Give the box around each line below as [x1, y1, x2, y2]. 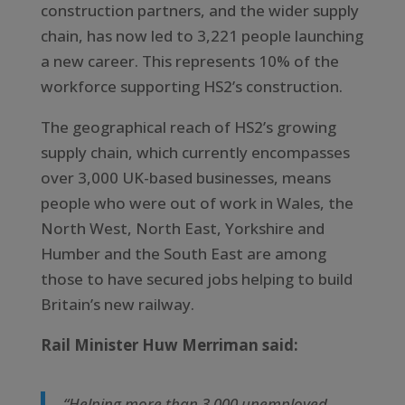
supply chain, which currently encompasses [40, 141, 350, 163]
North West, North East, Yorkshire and [40, 217, 325, 239]
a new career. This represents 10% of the [40, 50, 339, 71]
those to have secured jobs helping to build [40, 268, 353, 289]
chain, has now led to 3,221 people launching [40, 24, 363, 46]
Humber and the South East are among [40, 242, 326, 264]
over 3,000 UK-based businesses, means [40, 166, 331, 188]
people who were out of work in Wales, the [40, 192, 353, 213]
